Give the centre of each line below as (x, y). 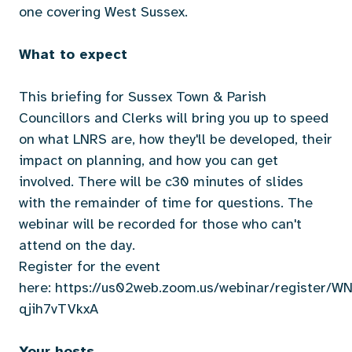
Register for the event (90, 266)
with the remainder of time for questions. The (166, 203)
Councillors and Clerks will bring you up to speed (174, 118)
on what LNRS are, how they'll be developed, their (176, 139)
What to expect (73, 54)
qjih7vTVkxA (59, 309)
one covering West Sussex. (103, 12)
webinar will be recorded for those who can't (160, 224)
